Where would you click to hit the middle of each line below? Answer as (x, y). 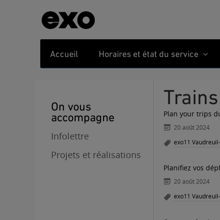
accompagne (83, 117)
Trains (196, 97)
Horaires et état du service (150, 54)
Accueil (64, 54)
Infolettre (70, 136)
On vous (71, 106)
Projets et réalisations (96, 155)
